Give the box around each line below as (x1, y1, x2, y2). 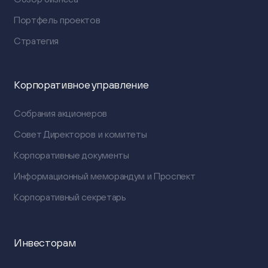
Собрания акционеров (13, 108, 107, 119)
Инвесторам (13, 236, 76, 249)
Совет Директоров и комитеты (13, 129, 147, 140)
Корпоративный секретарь (13, 191, 126, 203)
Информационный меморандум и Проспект (13, 170, 196, 182)
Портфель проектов (13, 14, 100, 25)
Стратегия (13, 35, 59, 46)
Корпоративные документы (13, 150, 129, 161)
